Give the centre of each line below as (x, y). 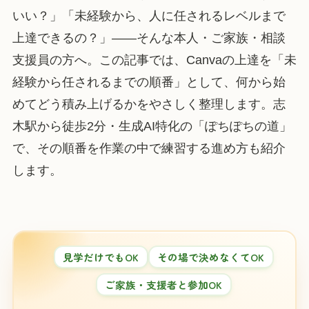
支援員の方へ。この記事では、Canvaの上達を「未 (154, 60)
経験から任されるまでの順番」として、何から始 (149, 82)
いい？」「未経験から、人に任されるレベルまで (149, 16)
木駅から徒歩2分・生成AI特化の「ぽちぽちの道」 (152, 126)
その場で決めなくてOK (211, 257)
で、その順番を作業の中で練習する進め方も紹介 (149, 148)
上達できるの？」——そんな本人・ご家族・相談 (149, 38)
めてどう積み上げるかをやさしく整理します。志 (149, 104)
